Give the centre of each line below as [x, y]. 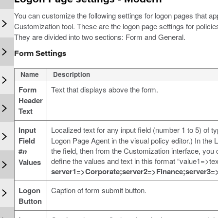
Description [71, 74]
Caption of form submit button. [99, 190]
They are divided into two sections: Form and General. [100, 36]
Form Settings [40, 54]
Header [30, 100]
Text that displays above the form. [104, 89]
